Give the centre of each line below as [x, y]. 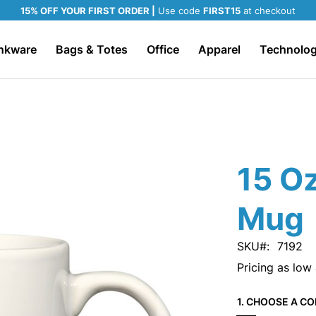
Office [163, 49]
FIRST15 [222, 11]
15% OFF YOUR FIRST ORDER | [88, 11]
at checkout [268, 11]
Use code [179, 11]
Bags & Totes [91, 49]
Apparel [219, 49]
